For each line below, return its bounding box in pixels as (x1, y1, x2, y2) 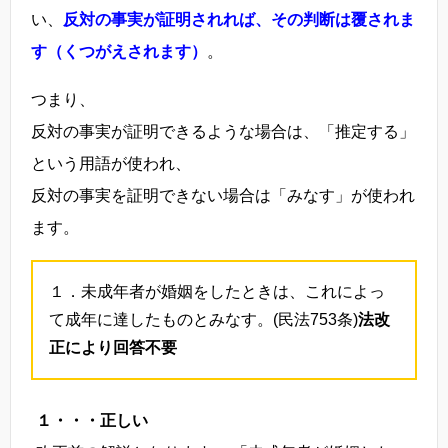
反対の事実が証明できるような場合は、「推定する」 (31, 122, 415, 140)
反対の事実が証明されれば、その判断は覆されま (63, 10, 415, 28)
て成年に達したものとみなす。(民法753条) (49, 310, 358, 328)
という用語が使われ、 (31, 154, 191, 172)
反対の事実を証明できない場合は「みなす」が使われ (31, 186, 415, 204)
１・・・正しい (36, 411, 148, 429)
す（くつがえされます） (31, 42, 207, 60)
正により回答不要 (49, 338, 177, 356)
